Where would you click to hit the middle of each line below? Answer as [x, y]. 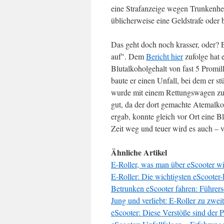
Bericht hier [164, 56]
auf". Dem [128, 56]
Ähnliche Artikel [139, 152]
